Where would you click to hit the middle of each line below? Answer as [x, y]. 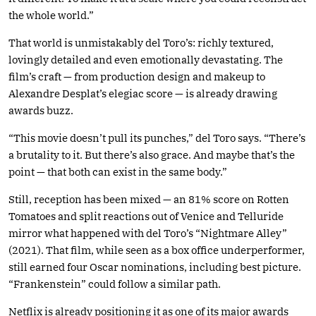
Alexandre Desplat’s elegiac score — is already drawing [143, 93]
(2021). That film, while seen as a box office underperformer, [157, 250]
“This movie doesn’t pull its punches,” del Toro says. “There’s [157, 138]
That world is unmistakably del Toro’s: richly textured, [141, 42]
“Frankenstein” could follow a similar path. [115, 284]
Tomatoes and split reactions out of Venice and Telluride [146, 216]
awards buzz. [41, 110]
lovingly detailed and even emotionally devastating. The [146, 59]
